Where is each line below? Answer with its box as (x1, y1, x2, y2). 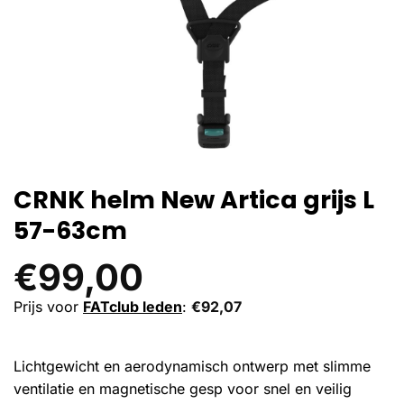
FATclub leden (83, 298, 182, 316)
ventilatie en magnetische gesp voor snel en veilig (14, 379, 352, 398)
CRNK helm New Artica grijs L (14, 183, 374, 216)
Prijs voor (14, 298, 83, 316)
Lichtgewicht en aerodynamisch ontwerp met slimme (14, 356, 371, 375)
